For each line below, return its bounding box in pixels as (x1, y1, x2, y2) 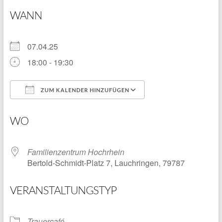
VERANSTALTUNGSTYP (9, 183, 116, 197)
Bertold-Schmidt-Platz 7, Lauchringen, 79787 (27, 157, 185, 169)
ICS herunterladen (27, 102, 92, 114)
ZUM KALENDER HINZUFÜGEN (39, 87, 129, 94)
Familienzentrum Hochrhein (27, 146, 124, 158)
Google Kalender (158, 102, 219, 114)
